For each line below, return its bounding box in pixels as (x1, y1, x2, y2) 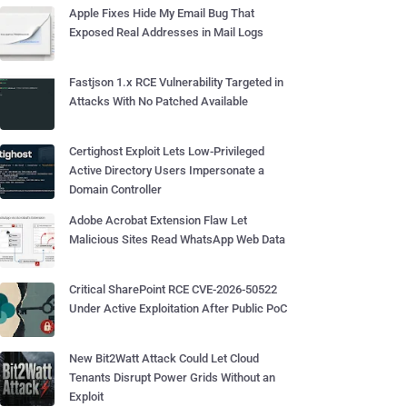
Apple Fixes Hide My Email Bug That (69, 6, 254, 20)
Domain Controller (69, 183, 162, 196)
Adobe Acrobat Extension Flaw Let (69, 213, 247, 227)
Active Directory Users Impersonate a (69, 164, 264, 177)
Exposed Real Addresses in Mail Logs (69, 25, 263, 39)
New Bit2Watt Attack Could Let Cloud (69, 352, 259, 365)
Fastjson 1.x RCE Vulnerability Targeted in (69, 75, 283, 89)
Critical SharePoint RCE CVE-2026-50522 (69, 283, 277, 296)
